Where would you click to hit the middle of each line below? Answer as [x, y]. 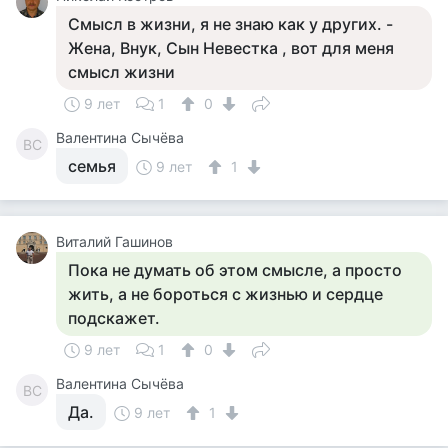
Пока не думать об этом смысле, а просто [235, 270]
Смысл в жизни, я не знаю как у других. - [230, 24]
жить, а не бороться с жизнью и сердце [225, 294]
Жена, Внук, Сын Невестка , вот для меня [231, 48]
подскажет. [114, 318]
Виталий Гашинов [114, 241]
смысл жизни [121, 72]
